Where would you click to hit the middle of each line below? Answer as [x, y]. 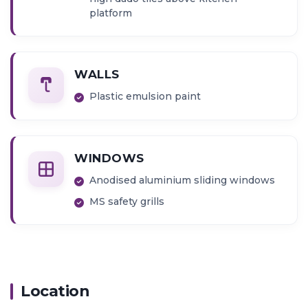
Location [55, 291]
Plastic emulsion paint [145, 97]
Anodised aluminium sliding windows [183, 180]
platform [111, 13]
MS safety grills [127, 202]
